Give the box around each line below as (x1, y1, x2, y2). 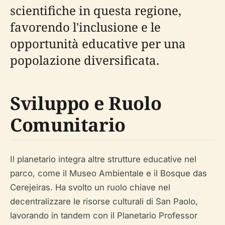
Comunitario (10, 113, 126, 137)
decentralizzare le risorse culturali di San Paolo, (10, 196, 198, 206)
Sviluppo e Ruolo (10, 91, 162, 116)
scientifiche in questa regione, (10, 2, 181, 19)
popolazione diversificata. (10, 52, 159, 68)
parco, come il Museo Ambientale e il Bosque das (10, 168, 207, 178)
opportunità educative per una (10, 35, 186, 52)
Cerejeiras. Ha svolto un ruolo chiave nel (10, 182, 170, 192)
